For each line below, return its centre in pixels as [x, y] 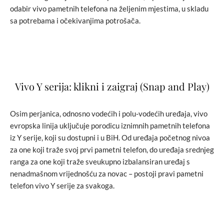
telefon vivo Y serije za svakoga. [62, 185]
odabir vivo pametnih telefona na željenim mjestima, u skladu [109, 8]
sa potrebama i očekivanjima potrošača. [75, 20]
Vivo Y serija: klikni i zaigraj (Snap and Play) [112, 86]
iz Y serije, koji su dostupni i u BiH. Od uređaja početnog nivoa [110, 137]
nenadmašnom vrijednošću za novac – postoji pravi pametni [107, 173]
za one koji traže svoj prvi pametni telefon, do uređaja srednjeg [112, 149]
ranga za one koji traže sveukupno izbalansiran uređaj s [100, 161]
